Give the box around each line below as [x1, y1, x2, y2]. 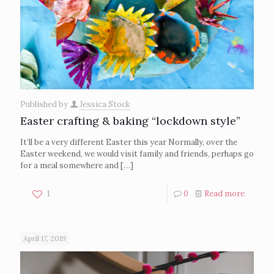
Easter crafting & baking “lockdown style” [20, 114, 240, 128]
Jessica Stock [80, 99, 130, 109]
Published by [20, 99, 70, 109]
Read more [204, 188, 245, 199]
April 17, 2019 [23, 234, 66, 243]
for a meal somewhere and [20, 160, 119, 171]
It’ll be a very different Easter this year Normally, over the [20, 137, 237, 147]
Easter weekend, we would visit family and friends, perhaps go [20, 149, 254, 159]
